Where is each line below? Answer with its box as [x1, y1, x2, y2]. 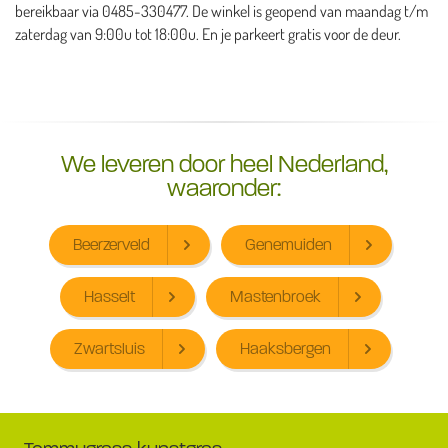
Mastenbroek [229, 287, 321, 307]
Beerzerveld [72, 235, 150, 255]
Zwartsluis [73, 339, 145, 359]
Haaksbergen [239, 339, 331, 359]
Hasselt [83, 287, 135, 307]
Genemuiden [244, 235, 332, 255]
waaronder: [167, 174, 281, 204]
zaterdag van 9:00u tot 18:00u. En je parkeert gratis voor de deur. [15, 24, 401, 45]
